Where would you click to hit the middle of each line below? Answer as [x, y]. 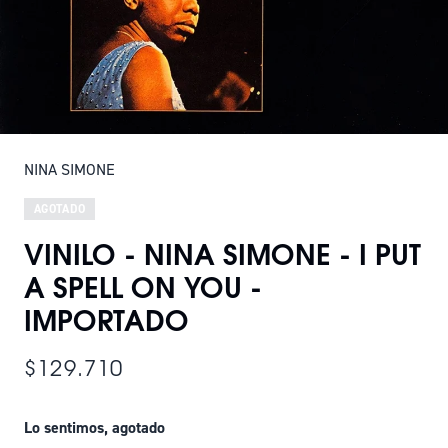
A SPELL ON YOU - [143, 285]
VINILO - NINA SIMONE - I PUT [222, 252]
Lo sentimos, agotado [94, 427]
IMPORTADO [106, 318]
